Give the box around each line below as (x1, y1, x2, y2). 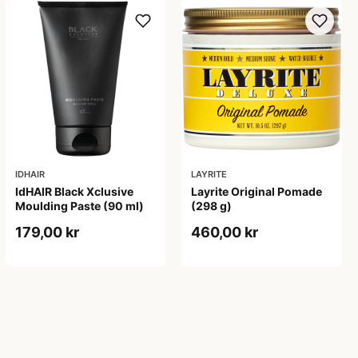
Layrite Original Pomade (191, 185, 323, 199)
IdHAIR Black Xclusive (14, 185, 133, 199)
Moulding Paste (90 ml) (14, 199, 144, 213)
